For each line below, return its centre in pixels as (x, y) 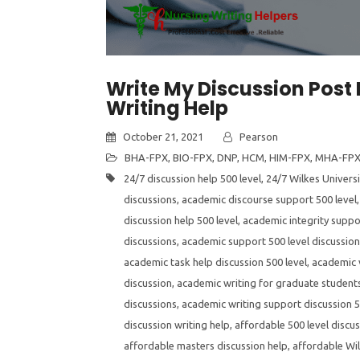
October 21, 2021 (162, 137)
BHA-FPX (146, 157)
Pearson (258, 137)
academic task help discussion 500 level (215, 262)
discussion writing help (177, 325)
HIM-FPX (290, 157)
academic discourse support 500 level (269, 199)
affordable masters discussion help (206, 346)
